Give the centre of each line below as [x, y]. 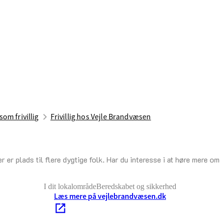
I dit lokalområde [70, 187]
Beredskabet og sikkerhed [136, 187]
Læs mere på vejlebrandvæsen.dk [110, 196]
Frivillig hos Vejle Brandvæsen [101, 117]
